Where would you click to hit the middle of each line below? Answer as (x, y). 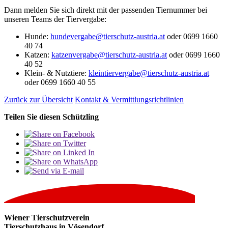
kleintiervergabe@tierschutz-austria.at (149, 73)
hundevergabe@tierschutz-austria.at (108, 37)
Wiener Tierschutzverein (47, 218)
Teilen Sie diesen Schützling (51, 117)
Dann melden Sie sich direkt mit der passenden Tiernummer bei (106, 10)
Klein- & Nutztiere (54, 73)
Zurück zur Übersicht (38, 100)
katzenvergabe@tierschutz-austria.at (109, 55)
